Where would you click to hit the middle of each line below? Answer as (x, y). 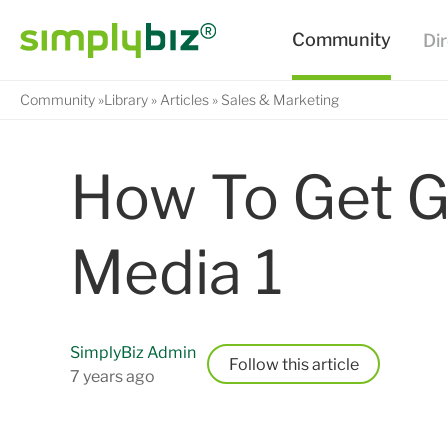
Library (126, 99)
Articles (184, 99)
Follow (253, 364)
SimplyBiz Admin (133, 353)
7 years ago (112, 377)
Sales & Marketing (280, 99)
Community (57, 99)
